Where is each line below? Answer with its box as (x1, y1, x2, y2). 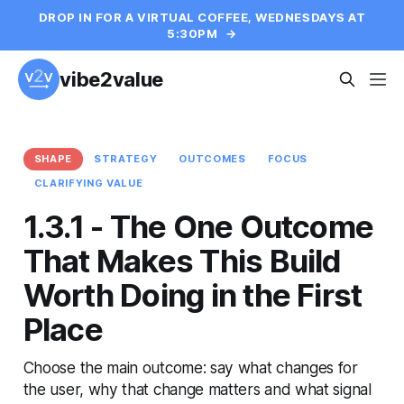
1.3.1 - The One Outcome (23, 207, 374, 245)
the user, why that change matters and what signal (23, 379, 372, 399)
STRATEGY (94, 151, 158, 165)
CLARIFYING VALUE (33, 176, 143, 189)
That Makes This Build (23, 241, 342, 280)
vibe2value (60, 68, 163, 91)
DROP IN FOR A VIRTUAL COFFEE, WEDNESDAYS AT (38, 10, 366, 24)
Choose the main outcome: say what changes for (23, 357, 358, 377)
